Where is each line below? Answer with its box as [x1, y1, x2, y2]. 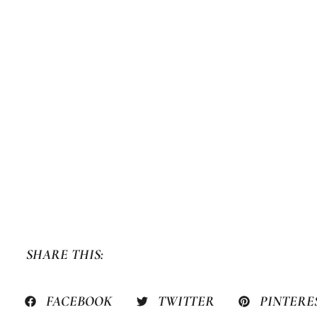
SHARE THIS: [26, 246, 103, 263]
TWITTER [158, 292, 214, 310]
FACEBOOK [46, 292, 113, 310]
